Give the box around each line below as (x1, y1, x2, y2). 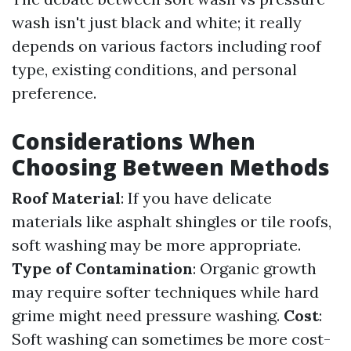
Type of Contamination (12, 259, 193, 278)
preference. (12, 83, 96, 103)
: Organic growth (193, 259, 317, 278)
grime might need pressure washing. (12, 306, 284, 325)
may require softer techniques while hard (12, 282, 319, 302)
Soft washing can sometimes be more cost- (12, 329, 331, 349)
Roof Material (12, 188, 121, 208)
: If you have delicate (121, 188, 272, 208)
